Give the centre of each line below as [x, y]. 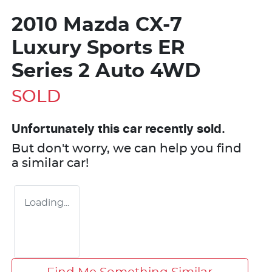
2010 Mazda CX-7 [97, 25]
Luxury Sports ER [98, 48]
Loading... [47, 203]
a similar [39, 164]
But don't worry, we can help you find [127, 149]
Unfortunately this [67, 130]
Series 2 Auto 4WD [106, 71]
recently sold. [184, 130]
